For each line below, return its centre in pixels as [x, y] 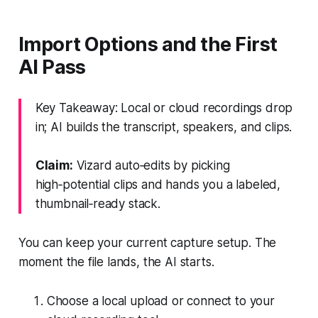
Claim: [54, 165]
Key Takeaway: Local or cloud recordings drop [164, 108]
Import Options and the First [148, 44]
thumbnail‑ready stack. [98, 203]
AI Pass [52, 67]
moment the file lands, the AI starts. [116, 262]
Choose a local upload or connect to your [160, 301]
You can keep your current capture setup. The [147, 242]
